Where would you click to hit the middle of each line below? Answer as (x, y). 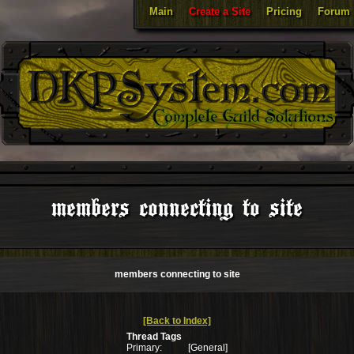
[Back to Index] (177, 321)
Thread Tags (154, 337)
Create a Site (220, 11)
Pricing (284, 11)
